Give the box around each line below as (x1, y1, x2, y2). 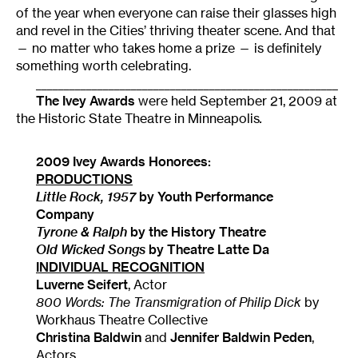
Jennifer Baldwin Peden (170, 329, 312, 346)
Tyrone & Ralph (36, 224, 127, 241)
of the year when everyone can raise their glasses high (16, 5, 336, 22)
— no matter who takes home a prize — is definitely (16, 40, 321, 57)
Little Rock (36, 189, 101, 205)
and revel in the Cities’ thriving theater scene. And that (16, 22, 336, 39)
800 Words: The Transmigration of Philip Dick (36, 294, 301, 311)
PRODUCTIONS (36, 171, 133, 188)
